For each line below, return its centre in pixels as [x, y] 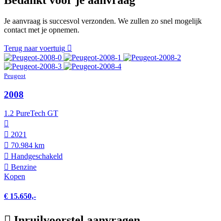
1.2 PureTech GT [31, 113]
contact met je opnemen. [42, 30]
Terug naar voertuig [35, 48]
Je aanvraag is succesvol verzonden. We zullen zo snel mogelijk [103, 21]
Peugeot [15, 75]
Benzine [23, 167]
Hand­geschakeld [36, 156]
